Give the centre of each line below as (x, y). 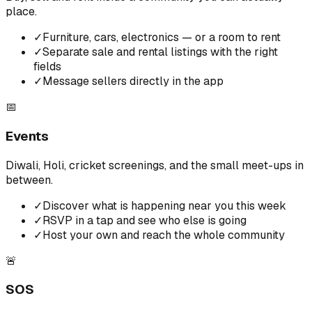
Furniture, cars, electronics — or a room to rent (162, 38)
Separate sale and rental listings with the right (160, 52)
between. (29, 180)
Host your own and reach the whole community (164, 235)
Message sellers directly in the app (133, 81)
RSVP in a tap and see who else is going (145, 220)
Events (27, 136)
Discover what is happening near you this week (164, 205)
